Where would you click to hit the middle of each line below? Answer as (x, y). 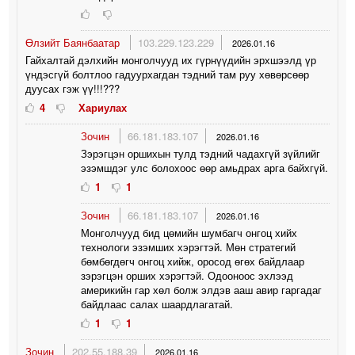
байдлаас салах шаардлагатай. (157, 303)
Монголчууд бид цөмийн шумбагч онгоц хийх (189, 232)
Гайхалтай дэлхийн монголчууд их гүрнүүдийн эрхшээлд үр (171, 59)
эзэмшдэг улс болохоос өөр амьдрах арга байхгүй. (205, 167)
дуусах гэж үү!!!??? (73, 88)
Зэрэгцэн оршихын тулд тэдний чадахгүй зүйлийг (201, 153)
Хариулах (103, 107)
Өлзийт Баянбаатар (74, 42)
